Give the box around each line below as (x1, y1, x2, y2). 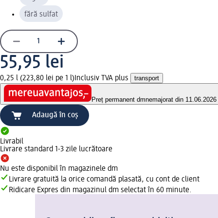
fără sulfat (24, 10, 58, 18)
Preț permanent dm (91, 96, 145, 104)
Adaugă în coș (32, 111, 78, 120)
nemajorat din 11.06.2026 (145, 96, 217, 104)
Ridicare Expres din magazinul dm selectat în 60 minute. (9, 186, 192, 195)
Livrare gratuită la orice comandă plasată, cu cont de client (9, 176, 200, 184)
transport (134, 74, 159, 82)
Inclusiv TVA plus (74, 74, 130, 82)
